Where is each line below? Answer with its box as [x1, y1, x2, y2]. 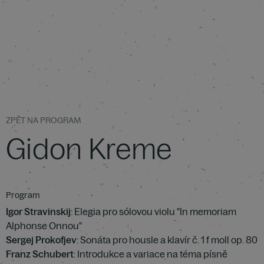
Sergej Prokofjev [6, 234, 77, 246]
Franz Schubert [6, 248, 74, 260]
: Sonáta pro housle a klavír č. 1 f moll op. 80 [77, 234, 258, 246]
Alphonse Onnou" [6, 220, 82, 232]
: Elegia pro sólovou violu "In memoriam [71, 206, 236, 217]
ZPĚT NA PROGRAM [6, 115, 81, 126]
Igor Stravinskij [6, 206, 71, 217]
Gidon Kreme [6, 131, 173, 166]
